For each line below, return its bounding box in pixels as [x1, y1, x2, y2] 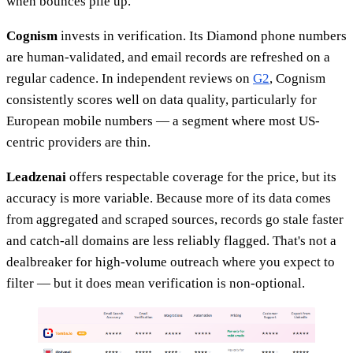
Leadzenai [6, 169, 66, 184]
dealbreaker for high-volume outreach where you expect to [6, 254, 335, 269]
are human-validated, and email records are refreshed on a [6, 49, 330, 65]
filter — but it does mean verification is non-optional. [6, 275, 305, 291]
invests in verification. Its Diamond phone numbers [58, 28, 347, 43]
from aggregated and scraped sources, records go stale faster [6, 211, 344, 227]
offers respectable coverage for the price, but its [66, 169, 336, 184]
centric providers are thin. [6, 134, 150, 150]
